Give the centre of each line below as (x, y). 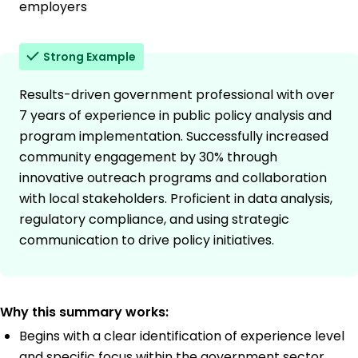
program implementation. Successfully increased (174, 137)
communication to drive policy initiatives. (147, 241)
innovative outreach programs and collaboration (173, 178)
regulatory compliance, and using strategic (154, 220)
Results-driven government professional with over (177, 95)
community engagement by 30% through (148, 157)
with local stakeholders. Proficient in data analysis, (176, 199)
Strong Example (89, 57)
